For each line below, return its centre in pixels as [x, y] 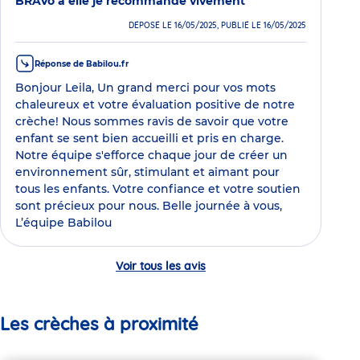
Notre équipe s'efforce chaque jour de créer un [151, 155]
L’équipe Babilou [63, 223]
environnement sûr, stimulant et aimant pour [147, 172]
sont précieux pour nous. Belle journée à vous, [149, 206]
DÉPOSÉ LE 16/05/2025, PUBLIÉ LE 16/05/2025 [217, 26]
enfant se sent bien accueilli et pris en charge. [149, 139]
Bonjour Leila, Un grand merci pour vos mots [145, 88]
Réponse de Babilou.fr [82, 63]
